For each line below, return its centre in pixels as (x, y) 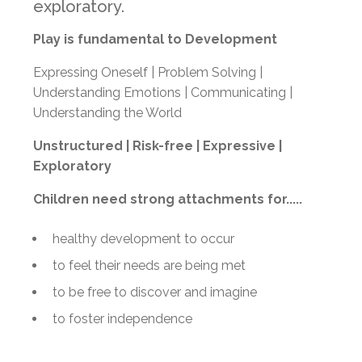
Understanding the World (107, 112)
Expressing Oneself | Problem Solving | (148, 72)
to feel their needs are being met (149, 265)
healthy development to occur (143, 238)
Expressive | (242, 145)
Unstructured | (83, 145)
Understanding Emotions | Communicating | (163, 92)
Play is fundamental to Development (155, 39)
